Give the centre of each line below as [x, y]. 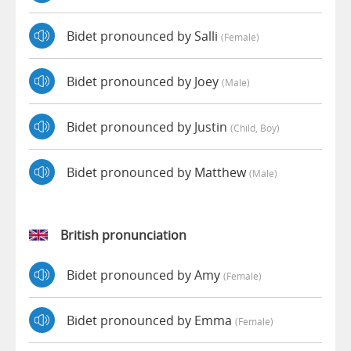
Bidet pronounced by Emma [151, 320]
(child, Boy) [255, 127]
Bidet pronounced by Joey [144, 81]
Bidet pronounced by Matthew [158, 172]
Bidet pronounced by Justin [148, 127]
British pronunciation [123, 235]
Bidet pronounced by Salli [144, 36]
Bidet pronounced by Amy [145, 275]
